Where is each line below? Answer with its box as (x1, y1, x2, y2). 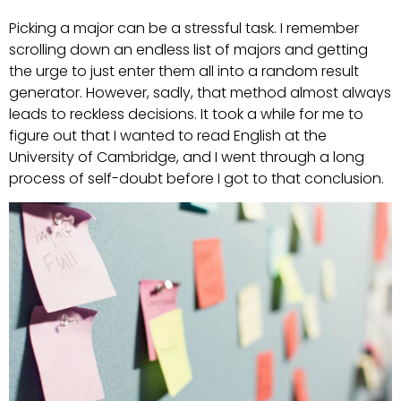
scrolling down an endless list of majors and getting (9, 38, 368, 60)
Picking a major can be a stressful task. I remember (9, 17, 359, 38)
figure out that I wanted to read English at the (9, 124, 327, 146)
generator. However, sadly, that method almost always (9, 81, 391, 103)
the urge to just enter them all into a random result (9, 60, 359, 81)
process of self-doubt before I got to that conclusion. (9, 167, 384, 189)
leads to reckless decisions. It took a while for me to (9, 103, 363, 124)
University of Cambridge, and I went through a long (9, 146, 364, 167)
